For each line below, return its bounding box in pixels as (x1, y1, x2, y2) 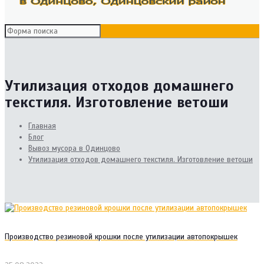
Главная (28, 121, 56, 131)
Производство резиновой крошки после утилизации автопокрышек (5, 232, 237, 242)
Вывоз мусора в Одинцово (28, 143, 120, 153)
